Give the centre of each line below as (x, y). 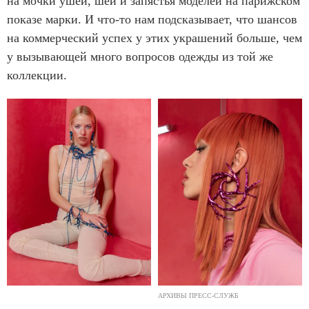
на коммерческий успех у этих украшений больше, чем (154, 38)
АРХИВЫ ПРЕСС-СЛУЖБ (198, 296)
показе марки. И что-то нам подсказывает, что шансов (152, 19)
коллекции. (37, 75)
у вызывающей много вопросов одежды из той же (140, 56)
